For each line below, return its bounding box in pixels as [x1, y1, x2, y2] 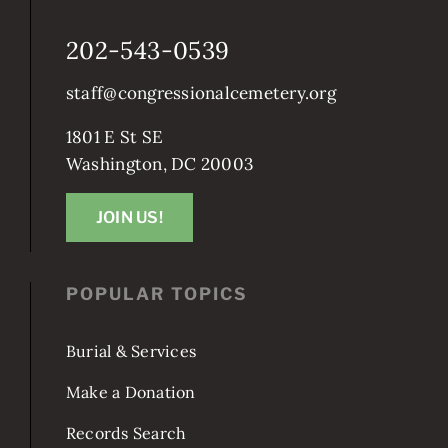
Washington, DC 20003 [65, 174, 254, 197]
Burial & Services [65, 362, 197, 383]
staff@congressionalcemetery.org [65, 103, 336, 126]
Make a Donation [65, 403, 196, 424]
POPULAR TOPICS [65, 305, 248, 326]
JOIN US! [95, 229, 163, 249]
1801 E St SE [65, 147, 164, 170]
